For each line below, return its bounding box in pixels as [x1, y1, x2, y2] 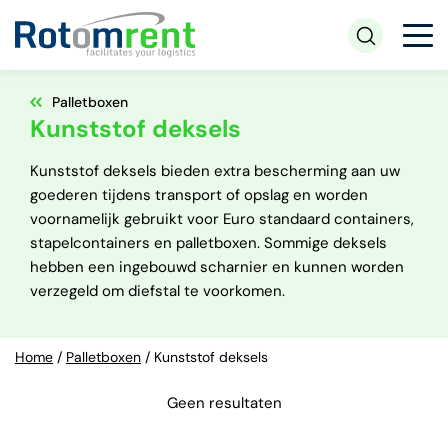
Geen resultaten [166, 393, 282, 413]
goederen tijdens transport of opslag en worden [30, 185, 368, 205]
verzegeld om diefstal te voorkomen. [30, 281, 285, 301]
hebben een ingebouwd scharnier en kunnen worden [30, 257, 404, 277]
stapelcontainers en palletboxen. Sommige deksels [30, 233, 387, 253]
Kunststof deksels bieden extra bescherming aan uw [30, 161, 400, 181]
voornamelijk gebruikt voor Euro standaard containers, [30, 209, 414, 229]
